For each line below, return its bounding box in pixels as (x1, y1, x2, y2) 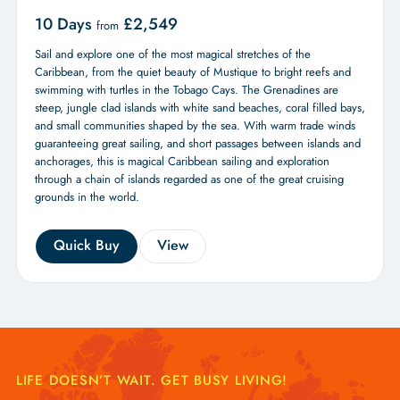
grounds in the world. (34, 188, 146, 206)
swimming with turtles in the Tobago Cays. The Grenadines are (34, 81, 338, 99)
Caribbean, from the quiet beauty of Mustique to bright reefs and (34, 63, 351, 81)
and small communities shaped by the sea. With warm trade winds (34, 117, 355, 135)
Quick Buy (53, 235, 120, 256)
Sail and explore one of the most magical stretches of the (34, 46, 311, 63)
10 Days (34, 12, 96, 37)
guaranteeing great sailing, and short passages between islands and (34, 135, 361, 153)
